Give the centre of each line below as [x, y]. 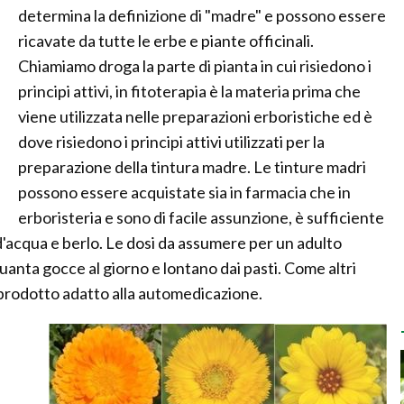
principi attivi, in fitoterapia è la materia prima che [189, 91]
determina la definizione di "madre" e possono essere [202, 15]
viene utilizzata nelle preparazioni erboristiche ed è [195, 116]
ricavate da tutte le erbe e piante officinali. [166, 41]
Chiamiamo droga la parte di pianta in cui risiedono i [195, 66]
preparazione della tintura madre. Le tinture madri [192, 167]
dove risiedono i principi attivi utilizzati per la [171, 142]
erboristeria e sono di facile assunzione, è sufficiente [201, 217]
